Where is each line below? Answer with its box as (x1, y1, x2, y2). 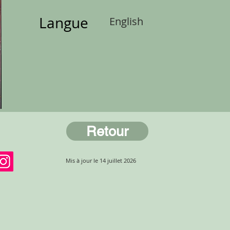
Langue (39, 13, 88, 32)
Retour (86, 123, 128, 139)
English (109, 14, 143, 28)
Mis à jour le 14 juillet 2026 (66, 157, 136, 164)
